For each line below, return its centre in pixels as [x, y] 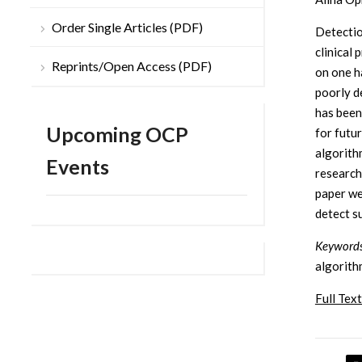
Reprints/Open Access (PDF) [132, 66]
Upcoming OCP [117, 135]
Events [78, 167]
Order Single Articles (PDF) [127, 27]
